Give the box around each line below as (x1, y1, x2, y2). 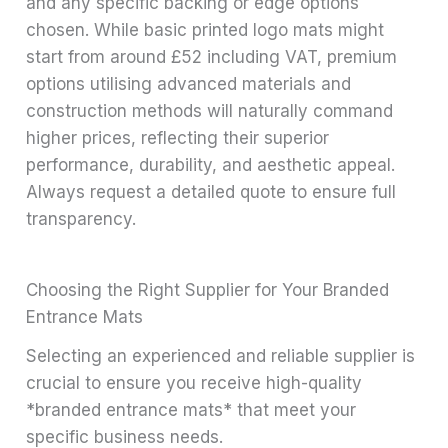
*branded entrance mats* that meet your (26, 400, 357, 421)
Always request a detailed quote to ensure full (26, 182, 397, 203)
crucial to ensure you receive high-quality (26, 373, 363, 394)
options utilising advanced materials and (26, 74, 352, 95)
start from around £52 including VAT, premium (26, 47, 398, 68)
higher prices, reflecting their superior (26, 128, 330, 149)
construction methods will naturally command (26, 101, 394, 122)
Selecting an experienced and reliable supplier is (26, 346, 416, 367)
